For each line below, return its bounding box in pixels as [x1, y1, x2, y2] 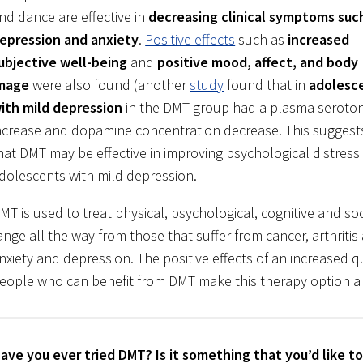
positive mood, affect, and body [157, 53, 359, 72]
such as [235, 30, 288, 49]
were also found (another [29, 75, 190, 95]
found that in [224, 75, 310, 95]
